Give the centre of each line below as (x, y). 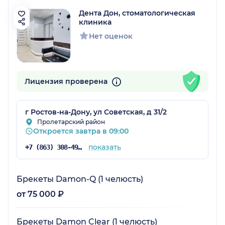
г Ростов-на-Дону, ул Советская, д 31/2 (96, 112)
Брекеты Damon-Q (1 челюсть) (80, 179)
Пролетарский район (71, 122)
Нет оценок (111, 36)
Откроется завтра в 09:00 (81, 131)
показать (104, 147)
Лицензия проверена (67, 82)
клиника (95, 22)
